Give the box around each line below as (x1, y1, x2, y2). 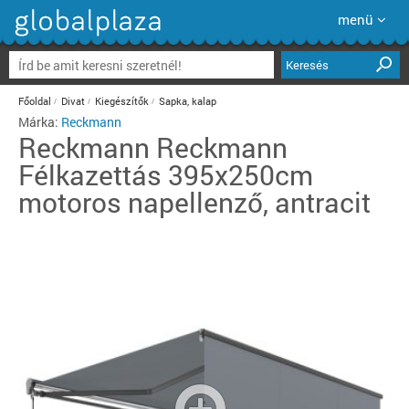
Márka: (18, 113, 61, 131)
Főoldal (18, 94, 51, 108)
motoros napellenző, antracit (18, 184, 371, 220)
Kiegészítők (95, 94, 149, 108)
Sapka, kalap (159, 94, 216, 108)
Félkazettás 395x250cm (18, 157, 313, 193)
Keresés (286, 57, 329, 73)
